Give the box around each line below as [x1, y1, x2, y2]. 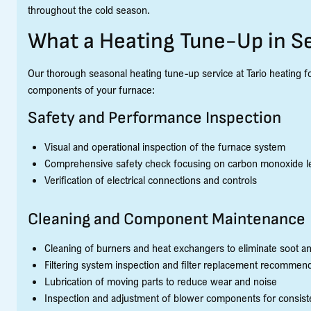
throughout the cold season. [28, 2, 150, 17]
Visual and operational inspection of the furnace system [44, 139, 285, 153]
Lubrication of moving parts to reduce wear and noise [44, 274, 277, 288]
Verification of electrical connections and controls [44, 172, 257, 187]
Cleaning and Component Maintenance [28, 208, 305, 229]
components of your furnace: [28, 82, 155, 96]
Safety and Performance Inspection [28, 107, 281, 128]
